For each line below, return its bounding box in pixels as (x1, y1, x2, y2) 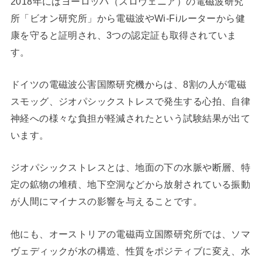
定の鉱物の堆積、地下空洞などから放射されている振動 (10, 179, 251, 190)
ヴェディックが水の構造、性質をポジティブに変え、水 (10, 245, 251, 256)
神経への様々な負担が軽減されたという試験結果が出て (10, 113, 251, 124)
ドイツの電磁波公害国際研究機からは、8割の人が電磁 (10, 79, 247, 90)
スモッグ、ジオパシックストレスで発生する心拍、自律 (10, 96, 251, 107)
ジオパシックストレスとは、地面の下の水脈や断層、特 (10, 162, 251, 173)
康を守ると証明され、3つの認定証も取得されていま (10, 29, 237, 40)
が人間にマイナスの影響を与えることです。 (10, 196, 203, 207)
